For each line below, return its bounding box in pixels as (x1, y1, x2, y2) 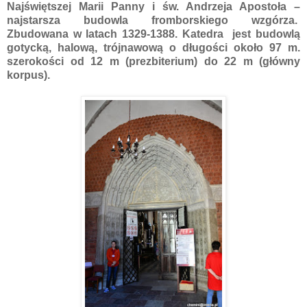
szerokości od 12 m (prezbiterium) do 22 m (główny (7, 55, 300, 67)
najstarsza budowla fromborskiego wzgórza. (7, 14, 300, 26)
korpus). (7, 69, 56, 81)
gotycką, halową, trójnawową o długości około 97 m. (7, 41, 300, 53)
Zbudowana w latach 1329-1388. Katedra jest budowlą (7, 27, 300, 40)
